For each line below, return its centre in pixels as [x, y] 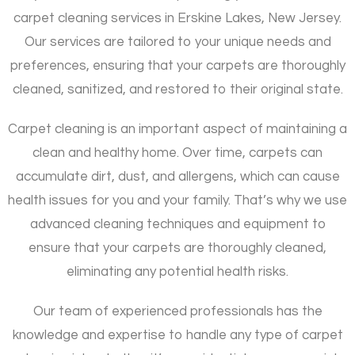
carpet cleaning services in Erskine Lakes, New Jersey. [177, 18]
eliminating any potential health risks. [177, 271]
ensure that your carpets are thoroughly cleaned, [177, 248]
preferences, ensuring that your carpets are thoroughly [177, 65]
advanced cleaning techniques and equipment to [177, 224]
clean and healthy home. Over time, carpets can [177, 153]
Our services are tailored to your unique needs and [177, 42]
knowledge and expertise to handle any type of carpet [177, 335]
